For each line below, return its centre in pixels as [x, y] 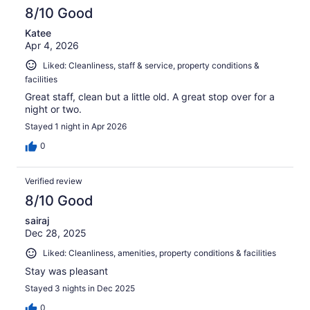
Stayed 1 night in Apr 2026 [76, 127]
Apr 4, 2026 [52, 45]
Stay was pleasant [66, 271]
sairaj [37, 221]
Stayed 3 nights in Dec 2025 [80, 288]
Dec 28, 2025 [56, 233]
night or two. [53, 109]
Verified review [54, 181]
